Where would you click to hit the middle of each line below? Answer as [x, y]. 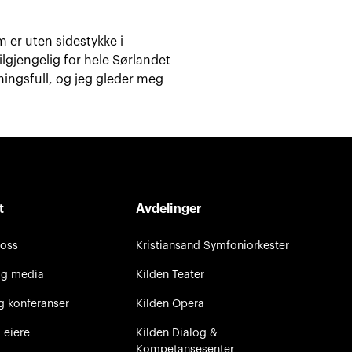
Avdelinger [169, 209]
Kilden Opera [170, 303]
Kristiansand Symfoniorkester [212, 245]
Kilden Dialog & [176, 332]
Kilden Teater [170, 274]
